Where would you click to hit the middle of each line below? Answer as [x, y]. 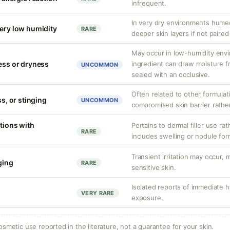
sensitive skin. [154, 167]
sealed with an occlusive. [171, 74]
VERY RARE [98, 193]
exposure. [147, 198]
